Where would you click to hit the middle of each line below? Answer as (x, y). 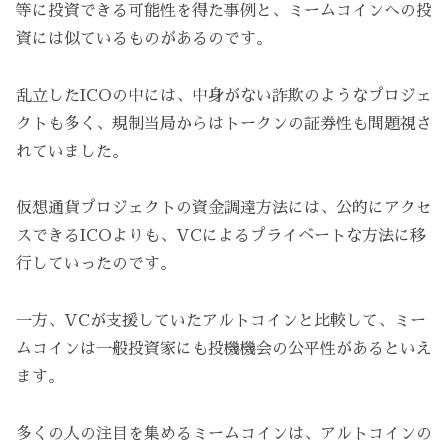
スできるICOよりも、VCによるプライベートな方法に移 (221, 236)
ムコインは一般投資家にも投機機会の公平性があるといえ (224, 349)
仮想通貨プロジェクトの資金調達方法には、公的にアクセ (224, 208)
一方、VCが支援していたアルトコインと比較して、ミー (221, 321)
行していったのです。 (96, 264)
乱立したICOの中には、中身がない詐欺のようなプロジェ (224, 95)
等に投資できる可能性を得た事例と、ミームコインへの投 (224, 10)
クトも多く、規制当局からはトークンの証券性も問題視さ (224, 123)
